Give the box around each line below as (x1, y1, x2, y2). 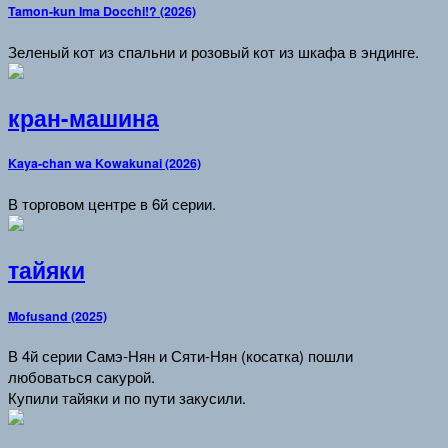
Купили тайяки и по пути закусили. (8, 387, 246, 409)
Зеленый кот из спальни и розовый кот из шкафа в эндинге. (8, 40, 419, 62)
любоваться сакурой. (8, 366, 155, 388)
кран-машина (8, 101, 159, 134)
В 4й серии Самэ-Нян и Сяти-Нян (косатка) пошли (8, 345, 353, 367)
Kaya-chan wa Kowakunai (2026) (8, 154, 201, 173)
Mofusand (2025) (8, 306, 107, 325)
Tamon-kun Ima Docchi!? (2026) (8, 2, 196, 21)
